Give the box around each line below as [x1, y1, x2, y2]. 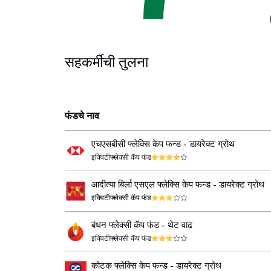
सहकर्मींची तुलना [65, 53, 148, 71]
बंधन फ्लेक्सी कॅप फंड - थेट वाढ [91, 220, 192, 230]
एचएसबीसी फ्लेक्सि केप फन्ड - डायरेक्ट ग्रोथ [91, 139, 235, 149]
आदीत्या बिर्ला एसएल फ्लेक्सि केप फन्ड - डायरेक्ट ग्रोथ [91, 179, 264, 190]
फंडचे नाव [65, 109, 99, 122]
